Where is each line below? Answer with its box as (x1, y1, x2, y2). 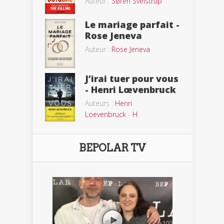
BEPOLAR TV (79, 141, 145, 154)
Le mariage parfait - (85, 18, 179, 30)
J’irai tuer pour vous (85, 72, 178, 85)
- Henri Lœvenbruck (85, 83, 176, 96)
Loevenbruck (85, 109, 126, 119)
